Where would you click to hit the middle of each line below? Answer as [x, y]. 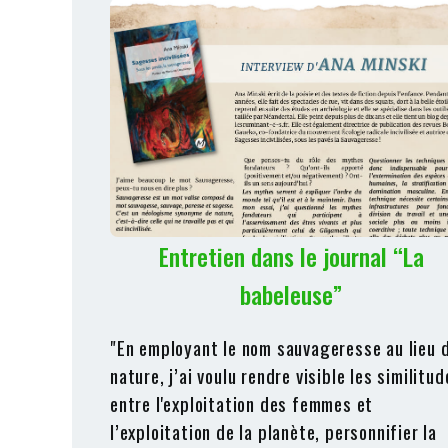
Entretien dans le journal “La [291, 256]
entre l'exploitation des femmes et [242, 403]
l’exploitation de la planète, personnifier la [273, 431]
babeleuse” [291, 294]
